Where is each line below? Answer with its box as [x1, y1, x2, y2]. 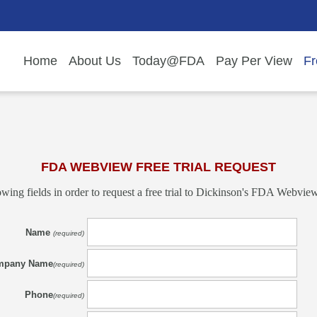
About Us [69, 54, 122, 69]
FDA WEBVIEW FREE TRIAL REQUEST [41, 159, 276, 174]
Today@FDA [132, 54, 205, 69]
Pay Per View [216, 54, 293, 69]
